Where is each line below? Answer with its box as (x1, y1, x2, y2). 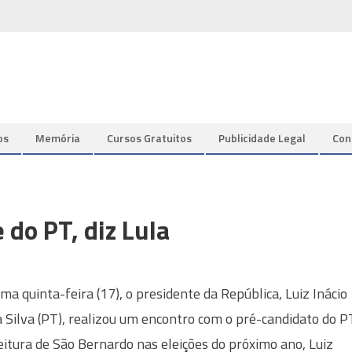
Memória (35, 130, 80, 146)
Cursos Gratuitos (107, 130, 192, 146)
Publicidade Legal (218, 130, 306, 146)
